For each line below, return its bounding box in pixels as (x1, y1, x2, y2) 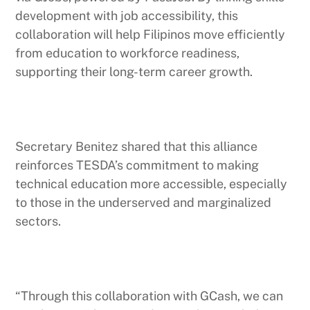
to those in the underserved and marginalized (15, 194, 272, 210)
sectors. (15, 213, 62, 228)
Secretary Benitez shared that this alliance (15, 138, 258, 154)
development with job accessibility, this (15, 8, 239, 23)
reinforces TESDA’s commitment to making (15, 157, 259, 172)
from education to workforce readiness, (15, 45, 240, 60)
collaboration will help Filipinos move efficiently (15, 26, 286, 42)
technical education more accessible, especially (15, 176, 288, 191)
